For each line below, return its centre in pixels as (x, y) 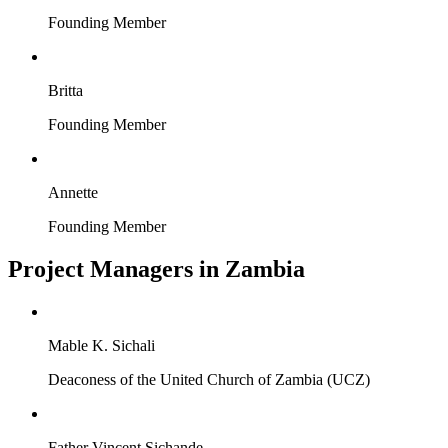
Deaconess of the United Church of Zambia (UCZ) (209, 380)
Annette (73, 193)
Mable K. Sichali (101, 346)
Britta (65, 91)
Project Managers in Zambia (156, 269)
